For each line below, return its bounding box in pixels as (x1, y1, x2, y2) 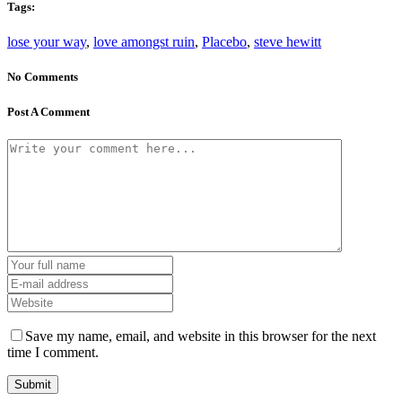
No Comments (7, 70, 78, 84)
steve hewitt (254, 34, 321, 50)
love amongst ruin (93, 34, 195, 50)
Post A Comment (7, 104, 90, 118)
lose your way (7, 34, 86, 50)
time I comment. (7, 344, 99, 360)
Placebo (202, 34, 247, 50)
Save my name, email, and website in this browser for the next (25, 328, 376, 344)
